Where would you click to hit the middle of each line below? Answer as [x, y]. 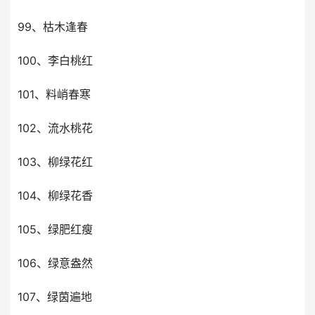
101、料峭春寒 [54, 94]
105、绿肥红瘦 [55, 229]
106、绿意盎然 [55, 263]
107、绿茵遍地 [55, 297]
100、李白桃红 [55, 60]
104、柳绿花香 [55, 195]
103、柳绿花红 [55, 162]
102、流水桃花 [55, 128]
